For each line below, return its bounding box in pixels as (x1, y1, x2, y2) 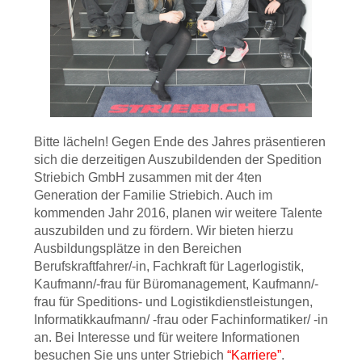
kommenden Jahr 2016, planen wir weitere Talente (34, 205, 322, 220)
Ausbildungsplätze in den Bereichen (34, 241, 242, 255)
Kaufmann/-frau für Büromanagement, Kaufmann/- (34, 276, 318, 291)
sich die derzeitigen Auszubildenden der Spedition (34, 152, 322, 166)
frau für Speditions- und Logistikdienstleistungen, (34, 294, 313, 309)
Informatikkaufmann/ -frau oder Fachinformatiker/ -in (34, 312, 328, 326)
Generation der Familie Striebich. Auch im (34, 187, 272, 202)
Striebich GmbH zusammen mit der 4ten (34, 170, 262, 184)
